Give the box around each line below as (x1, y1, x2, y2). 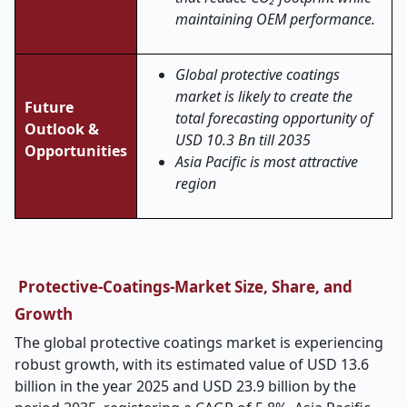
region (175, 174, 216, 194)
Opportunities (25, 141, 127, 161)
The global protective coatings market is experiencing (15, 333, 383, 352)
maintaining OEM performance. (175, 9, 375, 29)
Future (25, 97, 74, 117)
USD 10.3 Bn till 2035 (175, 130, 311, 150)
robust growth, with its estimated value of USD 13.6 (15, 354, 369, 374)
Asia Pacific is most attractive (175, 152, 358, 172)
